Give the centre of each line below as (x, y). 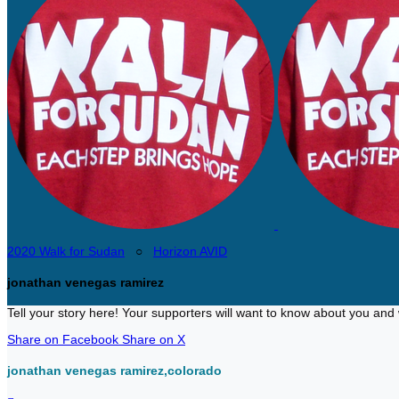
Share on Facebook (63, 340)
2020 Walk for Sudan (66, 251)
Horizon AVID (190, 251)
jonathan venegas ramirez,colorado (114, 370)
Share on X (154, 340)
